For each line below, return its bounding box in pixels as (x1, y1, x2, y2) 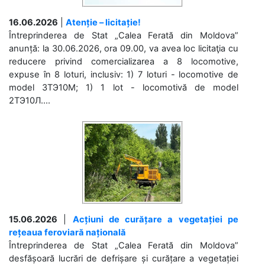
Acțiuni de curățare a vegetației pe (72, 214, 239, 225)
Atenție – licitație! (66, 17, 141, 28)
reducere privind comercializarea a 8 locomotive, (9, 56, 238, 67)
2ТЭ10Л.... (9, 95, 50, 106)
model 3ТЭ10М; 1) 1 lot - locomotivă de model (9, 82, 238, 93)
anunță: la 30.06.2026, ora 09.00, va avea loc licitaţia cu (9, 43, 238, 54)
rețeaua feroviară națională (9, 227, 126, 238)
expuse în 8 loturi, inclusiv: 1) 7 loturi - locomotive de (9, 69, 238, 80)
